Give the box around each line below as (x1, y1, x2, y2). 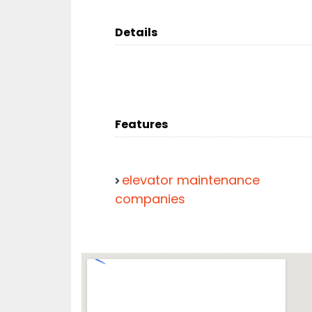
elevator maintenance (122, 171, 260, 189)
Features (115, 116, 168, 132)
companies (115, 190, 185, 208)
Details (115, 24, 157, 40)
